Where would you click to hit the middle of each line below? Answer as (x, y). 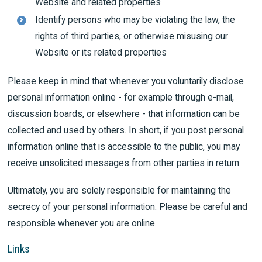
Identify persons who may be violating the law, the (135, 20)
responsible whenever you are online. (82, 223)
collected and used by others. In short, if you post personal (126, 130)
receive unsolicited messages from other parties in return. (125, 163)
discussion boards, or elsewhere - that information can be (124, 114)
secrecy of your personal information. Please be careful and (128, 206)
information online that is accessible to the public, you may (124, 147)
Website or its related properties (101, 53)
